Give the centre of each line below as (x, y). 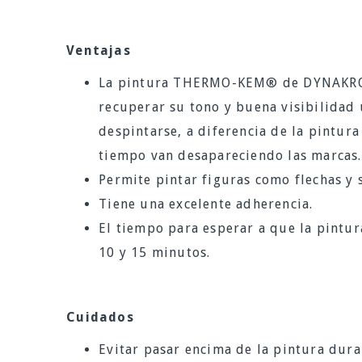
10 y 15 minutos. (155, 253)
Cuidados (100, 318)
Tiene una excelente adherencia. (206, 204)
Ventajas (99, 51)
